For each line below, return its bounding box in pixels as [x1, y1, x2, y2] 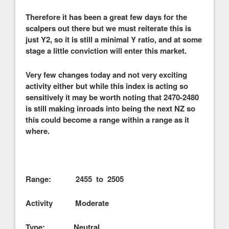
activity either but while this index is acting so [26, 80, 188, 91]
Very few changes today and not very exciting [26, 68, 187, 80]
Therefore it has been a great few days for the [26, 11, 187, 22]
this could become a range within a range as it [26, 113, 189, 125]
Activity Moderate [26, 197, 109, 209]
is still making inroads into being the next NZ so [26, 102, 195, 114]
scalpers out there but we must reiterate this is [26, 22, 191, 34]
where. [26, 125, 50, 136]
